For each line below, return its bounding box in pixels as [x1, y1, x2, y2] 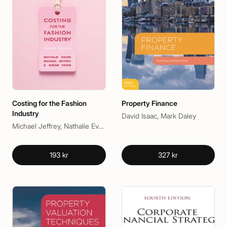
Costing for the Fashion [12, 99, 87, 108]
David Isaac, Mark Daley [121, 111, 196, 121]
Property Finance [121, 99, 177, 108]
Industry [12, 109, 39, 118]
